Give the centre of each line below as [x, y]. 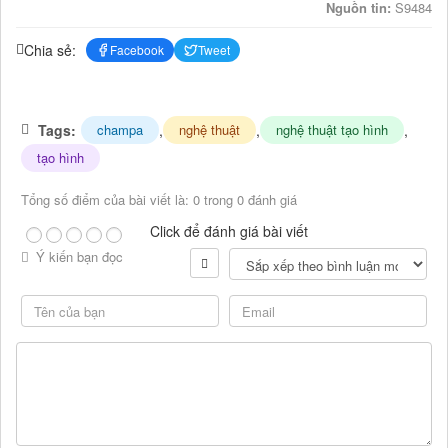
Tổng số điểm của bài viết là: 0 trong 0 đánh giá [159, 200]
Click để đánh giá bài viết [229, 231]
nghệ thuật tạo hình [332, 130]
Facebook [137, 50]
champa [120, 130]
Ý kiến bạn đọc [77, 257]
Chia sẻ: [50, 49]
